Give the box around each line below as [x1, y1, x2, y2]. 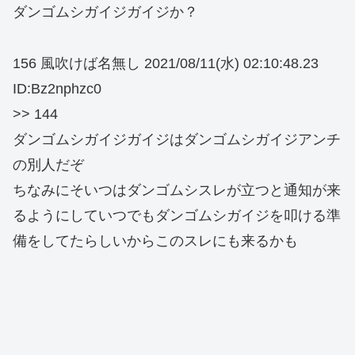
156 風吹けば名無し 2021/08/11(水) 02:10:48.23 [13, 55, 319, 71]
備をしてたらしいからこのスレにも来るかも [13, 232, 298, 249]
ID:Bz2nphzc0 [13, 80, 101, 97]
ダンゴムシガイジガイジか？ [13, 4, 198, 21]
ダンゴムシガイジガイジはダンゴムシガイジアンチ [13, 131, 341, 147]
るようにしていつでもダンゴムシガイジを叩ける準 [13, 207, 341, 223]
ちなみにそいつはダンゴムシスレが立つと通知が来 [13, 181, 341, 198]
